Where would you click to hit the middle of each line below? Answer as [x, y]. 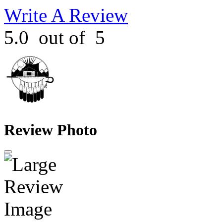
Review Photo [51, 130]
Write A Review [66, 15]
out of [62, 37]
